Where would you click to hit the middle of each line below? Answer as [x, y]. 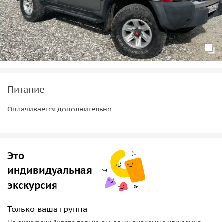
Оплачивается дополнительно [59, 109]
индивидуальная [50, 170]
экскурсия [32, 185]
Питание [26, 89]
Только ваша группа [47, 208]
